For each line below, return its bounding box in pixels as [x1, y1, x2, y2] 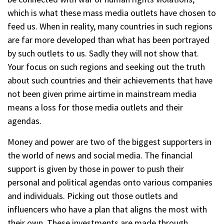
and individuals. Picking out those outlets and [7, 189, 178, 201]
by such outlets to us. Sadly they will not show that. [7, 47, 199, 59]
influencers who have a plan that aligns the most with [7, 203, 207, 215]
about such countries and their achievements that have [7, 74, 212, 86]
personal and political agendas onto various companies [7, 176, 212, 188]
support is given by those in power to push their [7, 162, 184, 174]
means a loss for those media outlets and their [7, 101, 183, 113]
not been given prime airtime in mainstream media [7, 87, 196, 99]
